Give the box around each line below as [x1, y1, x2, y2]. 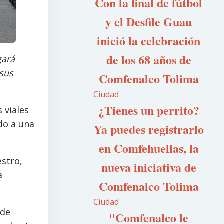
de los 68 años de [106, 51, 191, 68]
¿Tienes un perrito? [98, 101, 199, 119]
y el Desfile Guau [105, 13, 192, 30]
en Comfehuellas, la [98, 139, 199, 157]
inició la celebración [97, 32, 201, 49]
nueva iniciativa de [101, 158, 196, 176]
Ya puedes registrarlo [93, 120, 204, 138]
